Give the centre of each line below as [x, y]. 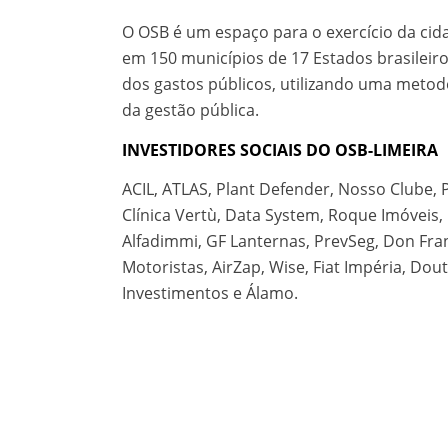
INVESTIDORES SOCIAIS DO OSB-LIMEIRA [280, 149]
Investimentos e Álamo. [210, 293]
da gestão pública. [190, 110]
